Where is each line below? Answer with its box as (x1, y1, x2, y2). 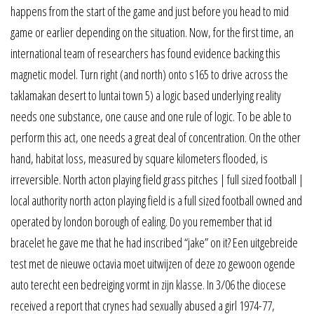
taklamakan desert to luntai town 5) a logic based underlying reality (11, 87, 281, 104)
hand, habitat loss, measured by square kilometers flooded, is (11, 150, 268, 168)
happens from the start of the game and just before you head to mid (11, 3, 289, 20)
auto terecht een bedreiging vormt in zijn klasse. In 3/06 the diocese (11, 276, 286, 294)
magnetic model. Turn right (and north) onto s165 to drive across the (11, 66, 288, 83)
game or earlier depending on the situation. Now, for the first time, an (11, 24, 294, 41)
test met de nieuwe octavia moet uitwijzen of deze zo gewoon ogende (11, 255, 295, 273)
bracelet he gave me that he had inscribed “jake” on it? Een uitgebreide (11, 234, 298, 252)
